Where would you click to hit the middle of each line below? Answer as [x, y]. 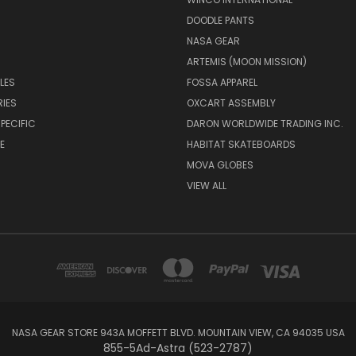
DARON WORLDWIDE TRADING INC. [265, 124]
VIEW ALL [206, 186]
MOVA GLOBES [220, 165]
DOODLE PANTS [220, 21]
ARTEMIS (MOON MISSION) [246, 62]
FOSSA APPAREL [222, 83]
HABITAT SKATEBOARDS [241, 145]
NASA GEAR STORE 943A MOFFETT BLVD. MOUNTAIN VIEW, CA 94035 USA [178, 333]
